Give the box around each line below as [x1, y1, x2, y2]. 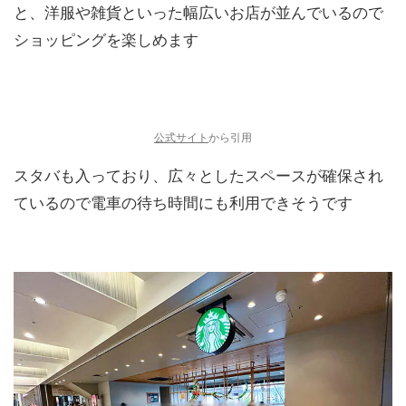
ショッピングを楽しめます [14, 31, 198, 49]
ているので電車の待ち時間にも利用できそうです [14, 194, 353, 212]
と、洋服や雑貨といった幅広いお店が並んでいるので [14, 4, 383, 22]
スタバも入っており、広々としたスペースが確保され [14, 167, 383, 185]
